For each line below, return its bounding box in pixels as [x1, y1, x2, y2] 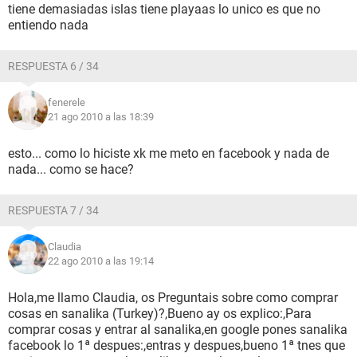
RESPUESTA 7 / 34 [8, 204, 99, 217]
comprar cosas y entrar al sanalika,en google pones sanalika [8, 322, 347, 337]
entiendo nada [8, 18, 88, 33]
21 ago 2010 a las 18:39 [48, 111, 154, 123]
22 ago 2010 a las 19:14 [48, 255, 154, 267]
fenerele [48, 96, 85, 108]
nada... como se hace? [8, 162, 134, 177]
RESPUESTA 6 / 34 [8, 60, 99, 73]
